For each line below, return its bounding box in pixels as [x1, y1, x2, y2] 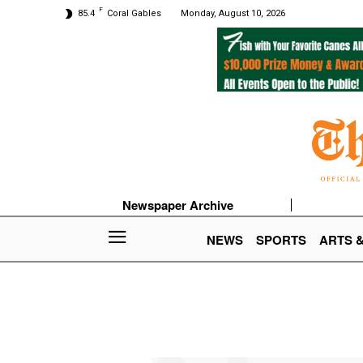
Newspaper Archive [122, 196, 234, 215]
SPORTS [256, 231, 306, 250]
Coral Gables [107, 8, 161, 19]
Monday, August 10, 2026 [181, 8, 285, 19]
